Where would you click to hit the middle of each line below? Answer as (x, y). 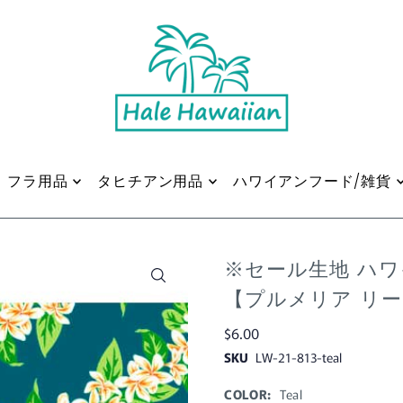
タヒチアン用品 (151, 182)
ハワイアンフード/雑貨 (312, 182)
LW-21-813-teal (298, 358)
